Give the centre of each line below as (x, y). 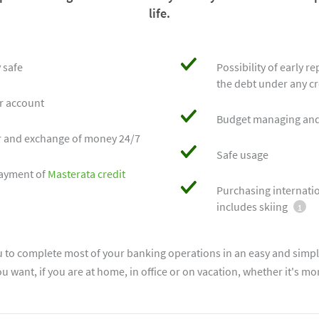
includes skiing (252, 206)
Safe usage (242, 155)
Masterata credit (87, 174)
